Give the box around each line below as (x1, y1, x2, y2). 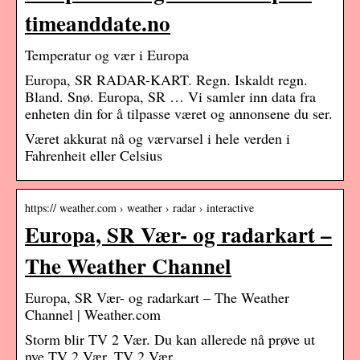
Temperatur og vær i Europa (25, 45, 189, 65)
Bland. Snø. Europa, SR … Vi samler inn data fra (25, 87, 316, 107)
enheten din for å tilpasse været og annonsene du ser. (25, 104, 333, 124)
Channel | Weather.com (25, 305, 161, 325)
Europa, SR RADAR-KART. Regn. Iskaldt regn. (25, 70, 308, 90)
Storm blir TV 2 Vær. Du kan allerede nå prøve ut (25, 329, 315, 350)
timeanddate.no (25, 7, 170, 39)
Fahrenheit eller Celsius (25, 145, 162, 166)
